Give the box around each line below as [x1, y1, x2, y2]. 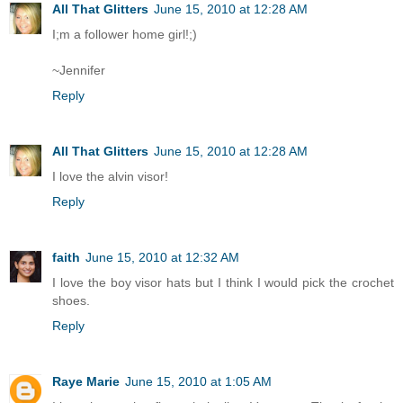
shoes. [52, 292, 90, 308]
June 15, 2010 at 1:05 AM [125, 373, 272, 389]
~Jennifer [52, 62, 105, 77]
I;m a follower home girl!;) [52, 26, 197, 41]
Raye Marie [52, 373, 120, 389]
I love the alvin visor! [52, 168, 168, 184]
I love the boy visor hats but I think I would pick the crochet [52, 274, 394, 290]
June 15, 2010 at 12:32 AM [85, 249, 239, 264]
